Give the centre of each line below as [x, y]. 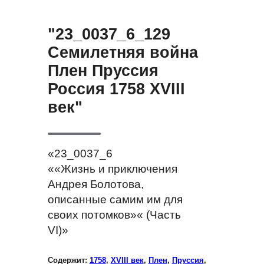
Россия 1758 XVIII [116, 89]
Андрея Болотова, [95, 184]
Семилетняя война [123, 53]
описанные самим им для [115, 200]
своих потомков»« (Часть [114, 215]
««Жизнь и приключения [112, 169]
